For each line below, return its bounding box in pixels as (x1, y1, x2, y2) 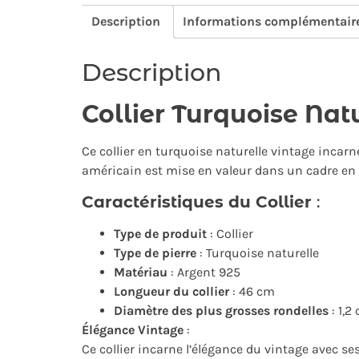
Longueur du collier (114, 283, 229, 299)
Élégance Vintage (82, 321, 184, 337)
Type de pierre (114, 244, 196, 260)
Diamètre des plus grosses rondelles (114, 302, 329, 318)
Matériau (114, 264, 167, 280)
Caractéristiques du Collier (82, 192, 317, 212)
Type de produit (114, 225, 207, 241)
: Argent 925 (167, 264, 240, 280)
